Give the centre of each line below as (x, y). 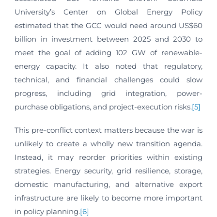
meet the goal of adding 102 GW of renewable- (108, 53)
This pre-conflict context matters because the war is (108, 130)
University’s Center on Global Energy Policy (108, 12)
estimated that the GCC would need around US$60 (108, 26)
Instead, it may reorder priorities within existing (108, 157)
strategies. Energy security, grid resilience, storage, (108, 171)
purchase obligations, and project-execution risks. (103, 107)
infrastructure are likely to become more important (108, 198)
